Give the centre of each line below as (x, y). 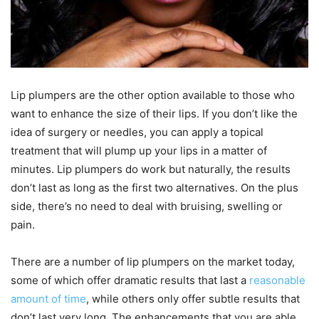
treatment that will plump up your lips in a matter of (139, 150)
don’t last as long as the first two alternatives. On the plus (155, 187)
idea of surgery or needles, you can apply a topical (137, 132)
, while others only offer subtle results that (193, 298)
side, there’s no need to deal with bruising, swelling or (147, 206)
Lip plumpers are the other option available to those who (153, 95)
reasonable (277, 280)
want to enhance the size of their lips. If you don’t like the (154, 113)
